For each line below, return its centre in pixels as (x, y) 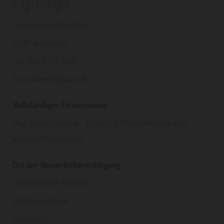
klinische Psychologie (47, 138)
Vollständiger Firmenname (60, 104)
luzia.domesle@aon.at (49, 78)
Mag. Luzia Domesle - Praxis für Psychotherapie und (100, 122)
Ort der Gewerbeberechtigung (66, 164)
